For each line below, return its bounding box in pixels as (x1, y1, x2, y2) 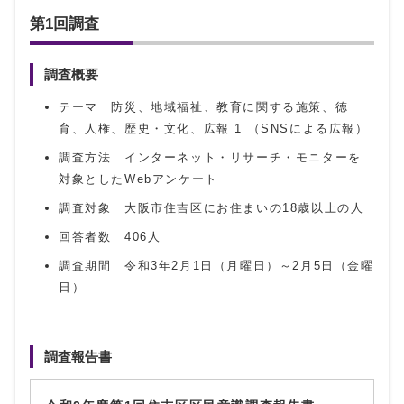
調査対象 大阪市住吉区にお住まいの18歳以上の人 (59, 201, 364, 215)
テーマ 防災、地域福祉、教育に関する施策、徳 (59, 100, 349, 114)
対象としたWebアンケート (59, 172, 218, 186)
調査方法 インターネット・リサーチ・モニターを (59, 151, 362, 164)
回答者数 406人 (59, 230, 161, 243)
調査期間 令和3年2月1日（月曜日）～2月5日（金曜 (59, 259, 374, 272)
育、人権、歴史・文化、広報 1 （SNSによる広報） (59, 122, 369, 135)
